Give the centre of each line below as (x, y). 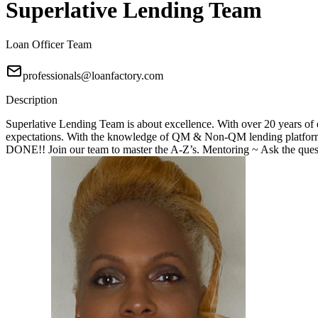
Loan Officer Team (49, 45)
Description (32, 100)
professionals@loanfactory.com (93, 76)
